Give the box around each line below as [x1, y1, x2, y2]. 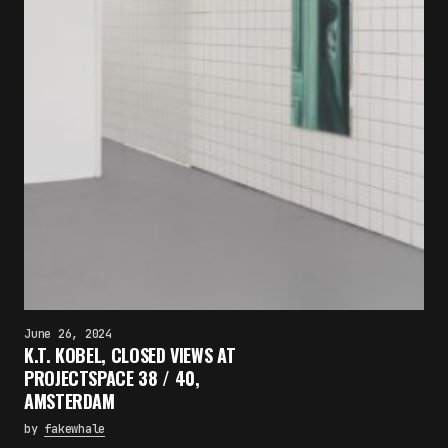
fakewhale [44, 421, 106, 437]
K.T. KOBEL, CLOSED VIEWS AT [24, 342, 236, 368]
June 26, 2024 [24, 326, 112, 342]
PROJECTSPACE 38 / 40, [24, 365, 200, 391]
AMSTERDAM [24, 388, 115, 414]
